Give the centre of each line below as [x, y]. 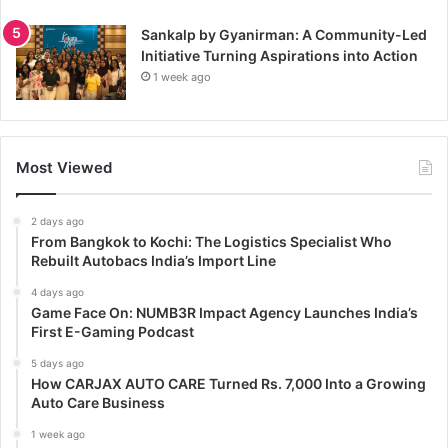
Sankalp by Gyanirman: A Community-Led [284, 34]
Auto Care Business [98, 402]
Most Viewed [64, 167]
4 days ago [57, 291]
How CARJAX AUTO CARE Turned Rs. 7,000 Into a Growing [228, 383]
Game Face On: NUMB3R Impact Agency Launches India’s [224, 312]
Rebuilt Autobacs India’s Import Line [153, 260]
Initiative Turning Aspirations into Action [279, 55]
